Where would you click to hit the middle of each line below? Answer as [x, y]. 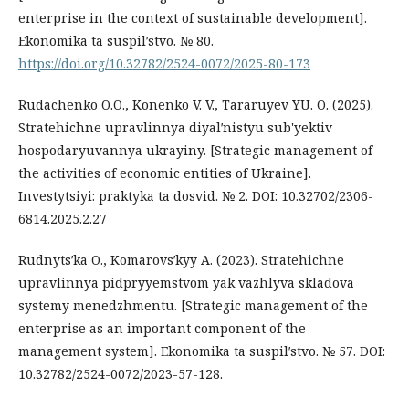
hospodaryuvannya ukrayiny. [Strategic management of [195, 150]
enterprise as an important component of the [162, 328]
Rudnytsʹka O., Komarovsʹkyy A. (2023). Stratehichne [181, 259]
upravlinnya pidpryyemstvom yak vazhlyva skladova [186, 282]
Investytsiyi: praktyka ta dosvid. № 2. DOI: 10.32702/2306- [196, 195]
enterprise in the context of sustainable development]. [193, 17]
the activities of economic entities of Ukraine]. [165, 173]
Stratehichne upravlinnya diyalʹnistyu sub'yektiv [175, 127]
